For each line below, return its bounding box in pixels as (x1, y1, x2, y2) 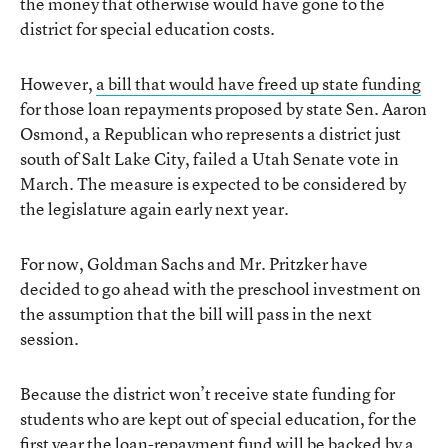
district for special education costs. (20, 17, 275, 40)
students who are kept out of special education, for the (20, 407, 417, 430)
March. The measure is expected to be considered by (20, 172, 406, 195)
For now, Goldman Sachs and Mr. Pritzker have (20, 252, 368, 275)
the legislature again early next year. (20, 197, 289, 220)
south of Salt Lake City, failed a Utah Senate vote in (20, 147, 399, 170)
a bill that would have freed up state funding (96, 72, 421, 95)
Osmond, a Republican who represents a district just (20, 122, 401, 145)
